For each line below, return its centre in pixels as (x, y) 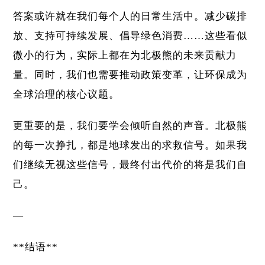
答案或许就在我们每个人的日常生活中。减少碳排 (130, 17)
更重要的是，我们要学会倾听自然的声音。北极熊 (130, 126)
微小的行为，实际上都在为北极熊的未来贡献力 (125, 56)
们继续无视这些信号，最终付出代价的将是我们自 (130, 165)
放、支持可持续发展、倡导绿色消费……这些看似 (130, 36)
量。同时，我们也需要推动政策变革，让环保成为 (130, 75)
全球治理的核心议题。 (67, 95)
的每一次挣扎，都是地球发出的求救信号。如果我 (130, 146)
